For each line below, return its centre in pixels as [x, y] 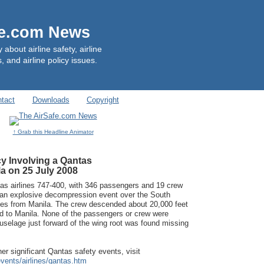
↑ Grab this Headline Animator [53, 132]
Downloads [51, 100]
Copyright [103, 100]
